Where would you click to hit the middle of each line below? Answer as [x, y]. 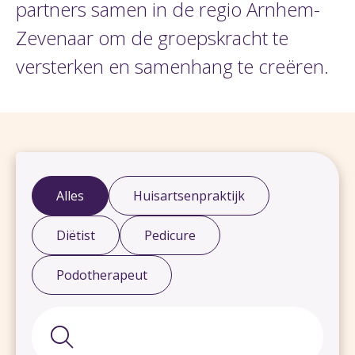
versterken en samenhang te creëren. [172, 66]
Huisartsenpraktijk [189, 196]
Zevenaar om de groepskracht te [152, 38]
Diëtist [76, 235]
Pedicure [170, 235]
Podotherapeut [102, 275]
